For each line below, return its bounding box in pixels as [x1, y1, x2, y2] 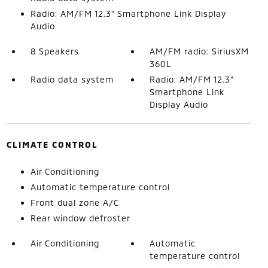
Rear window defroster [30, 213, 130, 223]
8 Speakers [30, 46, 79, 56]
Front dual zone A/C [30, 197, 119, 208]
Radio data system [30, 74, 114, 84]
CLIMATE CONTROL [6, 139, 98, 150]
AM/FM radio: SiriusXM [150, 46, 249, 56]
